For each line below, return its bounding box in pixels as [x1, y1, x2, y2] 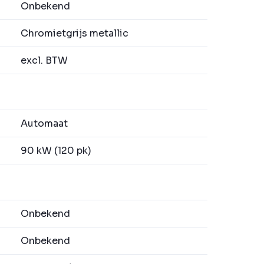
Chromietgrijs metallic [18, 27, 128, 40]
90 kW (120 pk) [18, 144, 91, 157]
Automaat [18, 117, 68, 130]
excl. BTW [18, 54, 68, 67]
